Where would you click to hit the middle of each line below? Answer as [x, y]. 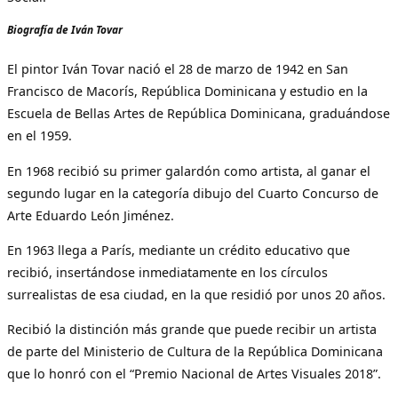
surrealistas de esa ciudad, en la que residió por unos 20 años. [196, 295]
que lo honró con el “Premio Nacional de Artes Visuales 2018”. [194, 374]
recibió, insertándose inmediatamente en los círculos [167, 272]
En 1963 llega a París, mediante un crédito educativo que [179, 250]
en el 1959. [40, 136]
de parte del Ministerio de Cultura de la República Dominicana [195, 352]
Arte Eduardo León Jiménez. [91, 215]
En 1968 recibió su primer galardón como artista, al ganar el [189, 171]
